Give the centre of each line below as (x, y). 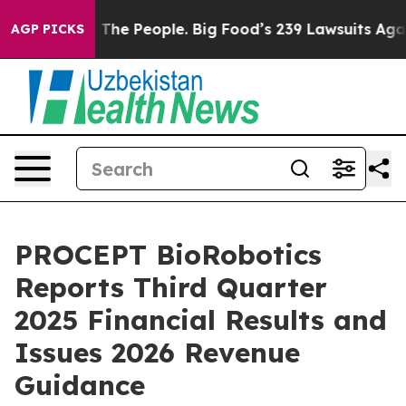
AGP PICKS (48, 29)
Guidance (80, 385)
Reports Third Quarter (171, 287)
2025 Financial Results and (201, 320)
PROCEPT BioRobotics (168, 255)
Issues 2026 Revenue (157, 353)
